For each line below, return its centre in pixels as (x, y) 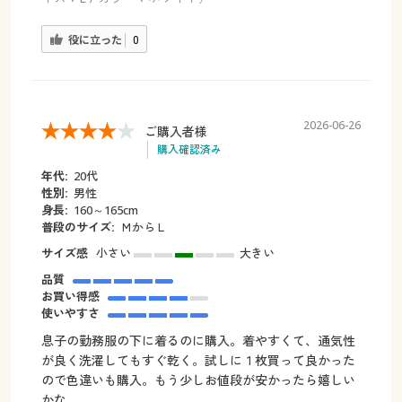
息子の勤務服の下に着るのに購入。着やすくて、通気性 (198, 340)
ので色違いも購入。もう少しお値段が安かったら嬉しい (198, 380)
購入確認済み (189, 149)
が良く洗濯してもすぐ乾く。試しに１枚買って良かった (198, 360)
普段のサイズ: (78, 227)
